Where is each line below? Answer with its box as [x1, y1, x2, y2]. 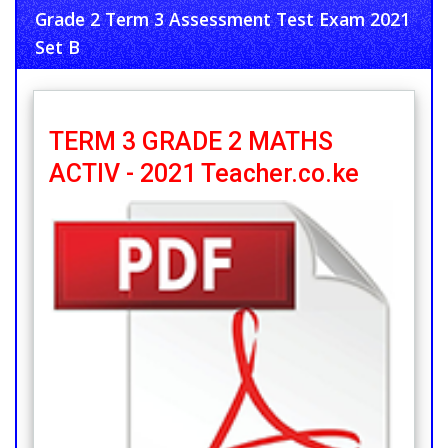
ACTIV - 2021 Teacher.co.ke [49, 159, 359, 189]
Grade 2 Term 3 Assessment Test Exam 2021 [34, 6, 410, 31]
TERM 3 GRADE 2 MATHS [49, 127, 333, 157]
